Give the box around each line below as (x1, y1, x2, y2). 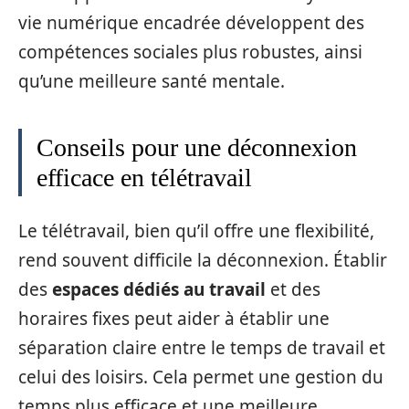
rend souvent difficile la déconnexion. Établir (18, 248, 387, 272)
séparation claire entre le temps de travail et (18, 336, 385, 360)
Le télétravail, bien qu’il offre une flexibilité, (18, 219, 374, 243)
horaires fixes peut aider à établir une (18, 307, 330, 330)
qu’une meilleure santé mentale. (18, 68, 285, 93)
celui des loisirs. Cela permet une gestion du (18, 365, 383, 389)
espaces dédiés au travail (52, 278, 266, 301)
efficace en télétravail (37, 163, 252, 192)
